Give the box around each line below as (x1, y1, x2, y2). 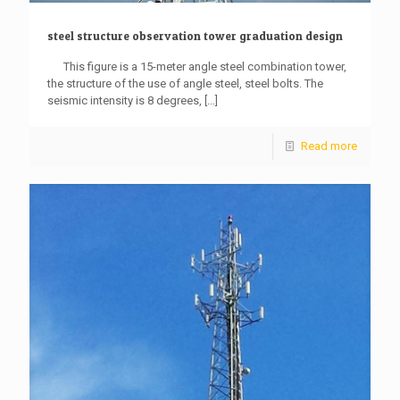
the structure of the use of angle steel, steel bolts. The (47, 77, 323, 91)
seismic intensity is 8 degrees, (47, 94, 202, 108)
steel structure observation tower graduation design (47, 29, 343, 44)
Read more (301, 139, 357, 154)
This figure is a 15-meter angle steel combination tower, (47, 60, 346, 74)
